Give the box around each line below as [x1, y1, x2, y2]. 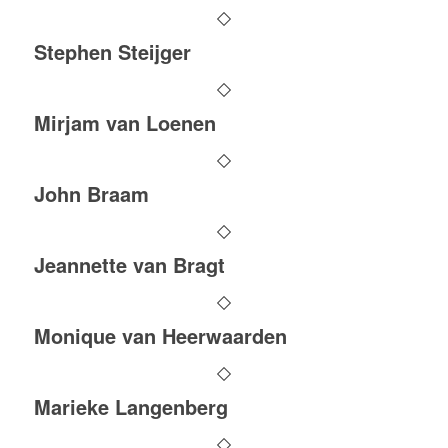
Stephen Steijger [33, 37, 191, 66]
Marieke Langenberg [33, 392, 228, 421]
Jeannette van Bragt [33, 250, 225, 279]
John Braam [33, 179, 149, 208]
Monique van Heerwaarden [33, 321, 287, 350]
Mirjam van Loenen [33, 108, 216, 137]
